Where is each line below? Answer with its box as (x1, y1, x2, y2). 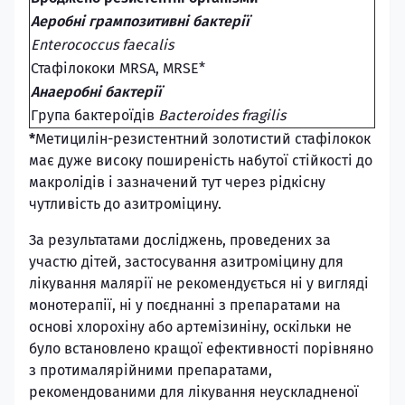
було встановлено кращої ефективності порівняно (29, 340, 373, 357)
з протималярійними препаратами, (29, 362, 272, 379)
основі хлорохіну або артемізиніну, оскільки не (29, 318, 352, 335)
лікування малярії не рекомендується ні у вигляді (29, 275, 369, 292)
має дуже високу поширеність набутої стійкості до (29, 152, 372, 169)
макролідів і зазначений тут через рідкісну (29, 174, 325, 191)
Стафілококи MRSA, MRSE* (31, 60, 205, 77)
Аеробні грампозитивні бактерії (31, 13, 250, 30)
